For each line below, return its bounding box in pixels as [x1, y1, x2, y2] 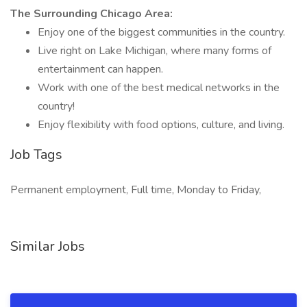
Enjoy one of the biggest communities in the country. [38, 25, 285, 40]
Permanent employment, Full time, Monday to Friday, [10, 182, 261, 197]
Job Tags [10, 145, 62, 164]
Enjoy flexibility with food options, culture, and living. [38, 117, 284, 132]
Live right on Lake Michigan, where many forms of [38, 43, 271, 58]
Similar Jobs [10, 237, 85, 256]
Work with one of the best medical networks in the [38, 80, 280, 95]
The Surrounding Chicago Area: [10, 6, 173, 21]
